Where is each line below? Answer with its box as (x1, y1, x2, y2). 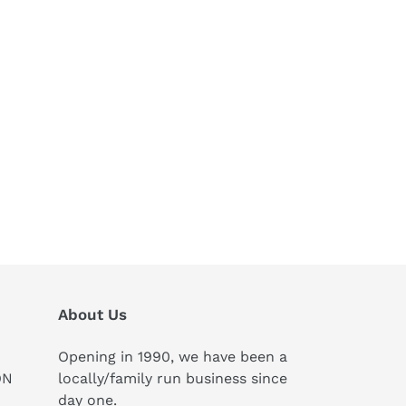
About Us (57, 305, 127, 324)
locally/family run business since (57, 370, 287, 388)
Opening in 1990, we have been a (57, 348, 287, 366)
